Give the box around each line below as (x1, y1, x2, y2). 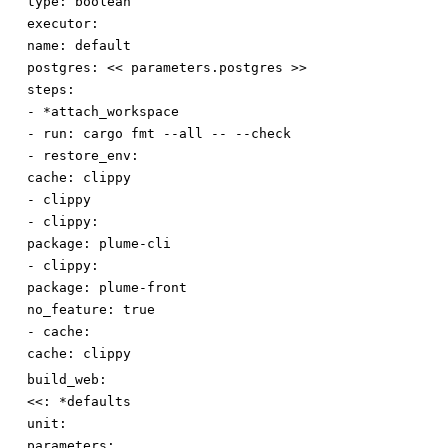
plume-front (99, 280, 187, 296)
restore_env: (43, 148, 139, 164)
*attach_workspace (43, 104, 179, 120)
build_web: (27, 372, 107, 388)
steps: (27, 82, 75, 98)
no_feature (27, 302, 107, 318)
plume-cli (99, 236, 171, 252)
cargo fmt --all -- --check (83, 126, 291, 142)
